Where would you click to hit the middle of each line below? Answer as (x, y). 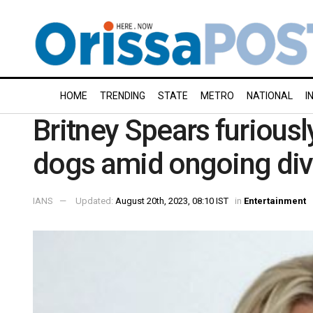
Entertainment (275, 201)
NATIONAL (270, 96)
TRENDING (123, 96)
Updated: (95, 201)
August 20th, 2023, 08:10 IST (172, 201)
